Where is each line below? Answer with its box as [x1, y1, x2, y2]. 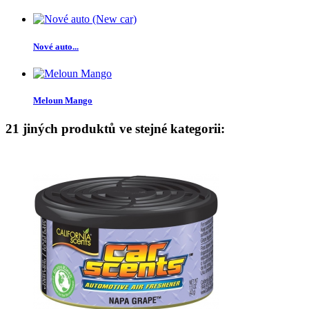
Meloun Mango [33, 94, 92, 106]
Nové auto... [33, 41, 79, 52]
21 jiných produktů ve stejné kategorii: [6, 121, 225, 137]
